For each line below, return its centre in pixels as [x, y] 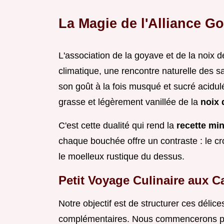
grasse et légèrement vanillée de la [129, 102]
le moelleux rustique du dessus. [121, 157]
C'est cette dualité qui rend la [117, 126]
